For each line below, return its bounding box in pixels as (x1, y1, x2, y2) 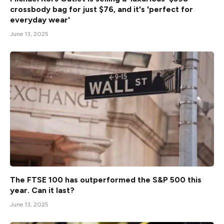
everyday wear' (10, 15, 70, 25)
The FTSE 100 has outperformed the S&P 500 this (10, 174, 201, 184)
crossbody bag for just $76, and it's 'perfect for (10, 4, 193, 14)
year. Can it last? (10, 185, 74, 195)
